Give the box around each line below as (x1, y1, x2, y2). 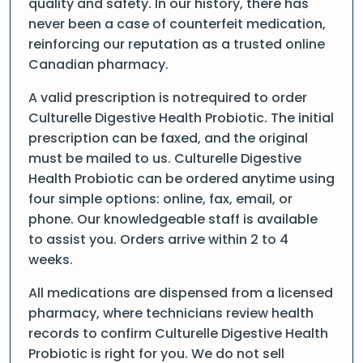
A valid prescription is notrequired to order (28, 88, 307, 107)
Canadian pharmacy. (28, 55, 169, 74)
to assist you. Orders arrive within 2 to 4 (28, 230, 288, 249)
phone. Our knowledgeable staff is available (28, 210, 318, 228)
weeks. (28, 250, 73, 269)
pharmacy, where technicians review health (28, 304, 314, 322)
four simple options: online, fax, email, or (28, 190, 293, 208)
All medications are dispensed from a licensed (28, 284, 333, 302)
